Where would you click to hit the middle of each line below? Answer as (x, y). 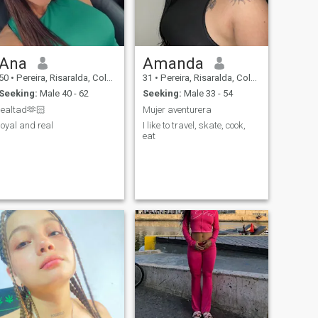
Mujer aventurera (177, 109)
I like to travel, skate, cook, (194, 126)
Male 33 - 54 (207, 94)
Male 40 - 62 (63, 94)
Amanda (173, 63)
